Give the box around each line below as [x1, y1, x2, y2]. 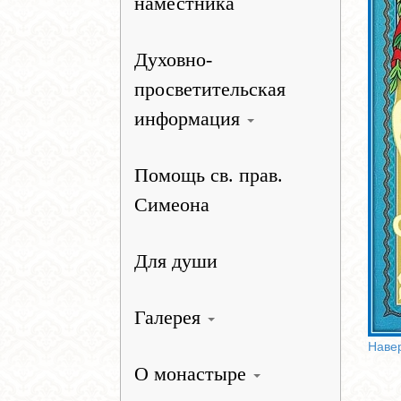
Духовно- [134, 48, 213, 71]
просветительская [134, 78, 286, 100]
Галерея [134, 306, 207, 328]
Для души [134, 250, 218, 272]
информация [134, 107, 246, 130]
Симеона [134, 193, 210, 216]
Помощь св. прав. [134, 164, 284, 186]
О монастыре [134, 363, 252, 385]
